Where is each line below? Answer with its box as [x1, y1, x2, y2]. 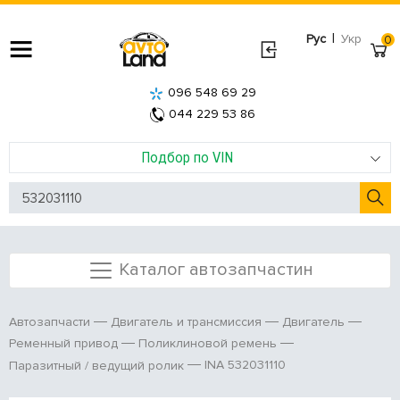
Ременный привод [9, 336, 118, 352]
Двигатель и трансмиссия [111, 314, 262, 330]
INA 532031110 [204, 357, 286, 373]
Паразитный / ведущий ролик [9, 357, 184, 373]
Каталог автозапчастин [118, 258, 313, 280]
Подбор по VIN [140, 147, 233, 167]
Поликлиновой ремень [138, 336, 277, 352]
